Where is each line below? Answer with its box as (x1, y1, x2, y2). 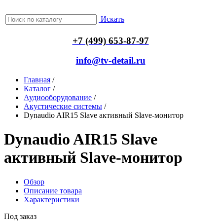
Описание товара (24, 186, 82, 195)
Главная (24, 75, 50, 84)
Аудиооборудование (24, 93, 92, 102)
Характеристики (24, 195, 79, 204)
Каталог (24, 84, 51, 93)
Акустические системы (24, 102, 102, 110)
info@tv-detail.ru (75, 55, 146, 66)
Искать (101, 15, 124, 23)
